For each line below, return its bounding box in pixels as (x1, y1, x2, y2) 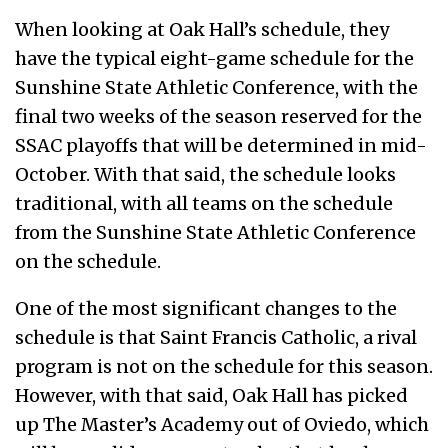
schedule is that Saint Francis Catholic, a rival (15, 325, 417, 349)
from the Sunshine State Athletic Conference (15, 220, 416, 244)
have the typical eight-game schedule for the (15, 46, 414, 70)
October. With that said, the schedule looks (15, 162, 396, 186)
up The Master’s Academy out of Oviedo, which (15, 412, 429, 436)
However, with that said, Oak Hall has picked (15, 383, 408, 407)
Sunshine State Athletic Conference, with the (15, 75, 418, 99)
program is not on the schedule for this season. (15, 354, 433, 378)
